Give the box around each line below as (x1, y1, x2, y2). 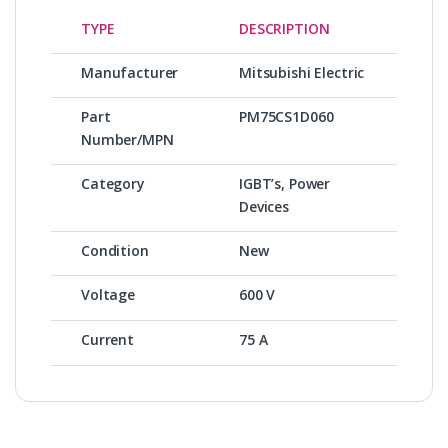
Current (81, 329, 135, 349)
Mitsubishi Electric (239, 62, 365, 82)
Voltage (81, 284, 136, 304)
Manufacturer (81, 62, 179, 82)
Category (81, 173, 145, 193)
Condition (81, 240, 149, 260)
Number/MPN (81, 129, 174, 149)
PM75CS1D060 (239, 106, 334, 126)
